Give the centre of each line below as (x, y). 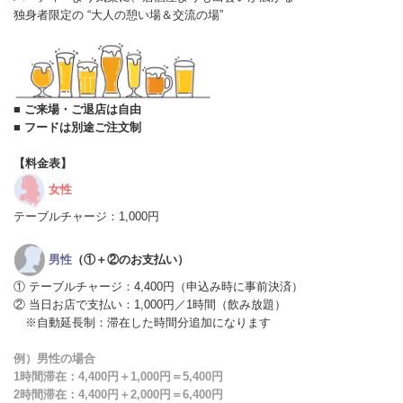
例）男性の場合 (54, 358)
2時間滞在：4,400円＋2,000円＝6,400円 (118, 394)
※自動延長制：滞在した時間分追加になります (142, 322)
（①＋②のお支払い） (130, 260)
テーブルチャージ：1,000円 (86, 216)
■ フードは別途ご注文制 (77, 127)
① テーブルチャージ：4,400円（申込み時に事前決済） (158, 286)
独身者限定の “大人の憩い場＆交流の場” (118, 14)
